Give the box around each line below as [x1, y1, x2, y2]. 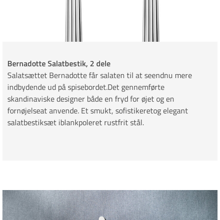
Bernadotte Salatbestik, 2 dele [7, 57, 110, 70]
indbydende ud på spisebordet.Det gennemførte [7, 81, 165, 93]
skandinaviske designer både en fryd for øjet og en [7, 93, 174, 105]
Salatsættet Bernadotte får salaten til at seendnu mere [7, 69, 192, 82]
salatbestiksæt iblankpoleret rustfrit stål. [7, 116, 144, 129]
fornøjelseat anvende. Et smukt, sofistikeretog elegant [7, 105, 188, 117]
